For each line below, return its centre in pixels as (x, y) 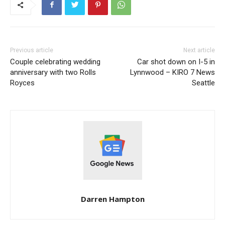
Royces (22, 83)
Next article (199, 50)
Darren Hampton (113, 199)
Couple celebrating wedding (55, 62)
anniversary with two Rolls (53, 72)
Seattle (203, 83)
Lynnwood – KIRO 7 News (172, 72)
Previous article (32, 50)
